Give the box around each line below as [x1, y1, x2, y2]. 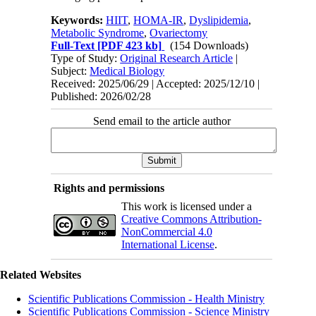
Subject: [51, 65, 90, 78]
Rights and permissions [53, 182, 164, 195]
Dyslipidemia [189, 14, 249, 27]
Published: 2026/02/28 [51, 90, 152, 103]
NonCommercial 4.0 [121, 226, 212, 238]
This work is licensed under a [121, 200, 252, 213]
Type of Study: [51, 52, 121, 65]
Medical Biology [90, 65, 165, 78]
